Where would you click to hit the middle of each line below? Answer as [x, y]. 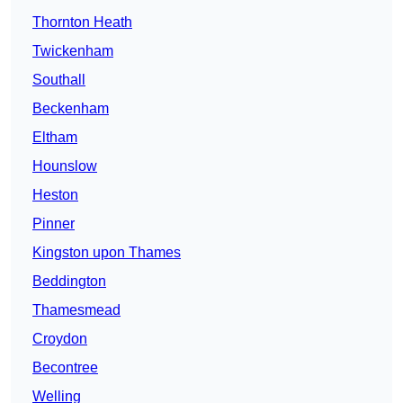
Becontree [65, 368]
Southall [59, 80]
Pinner [54, 224]
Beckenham [71, 109]
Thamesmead [76, 310]
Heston [55, 195]
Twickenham [73, 51]
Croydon [60, 339]
